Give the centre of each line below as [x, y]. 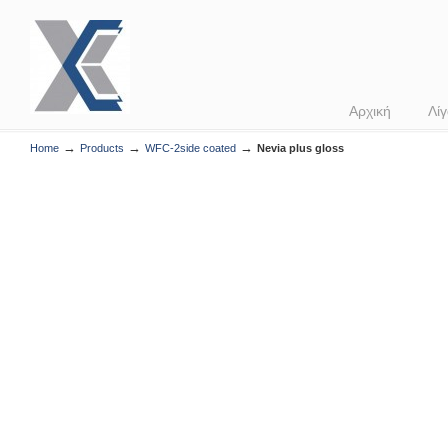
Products [102, 148]
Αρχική [370, 111]
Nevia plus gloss [300, 148]
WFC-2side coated [190, 148]
